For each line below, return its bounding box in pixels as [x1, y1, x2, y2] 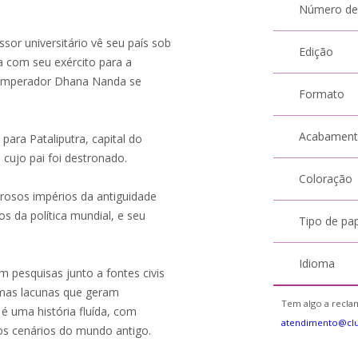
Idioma [299, 256, 336, 271]
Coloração [299, 171, 353, 186]
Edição [299, 44, 334, 59]
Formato [299, 86, 345, 101]
